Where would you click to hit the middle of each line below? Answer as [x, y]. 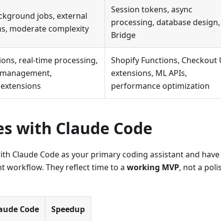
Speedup [68, 209]
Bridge [123, 35]
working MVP [153, 167]
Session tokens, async [152, 10]
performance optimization [160, 86]
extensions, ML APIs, [149, 73]
